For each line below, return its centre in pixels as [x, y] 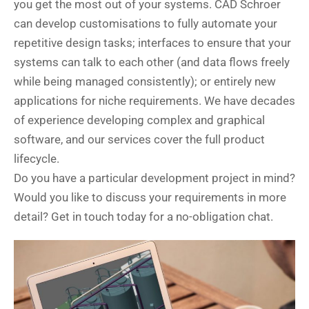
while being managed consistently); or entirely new [145, 81]
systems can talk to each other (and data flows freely [152, 62]
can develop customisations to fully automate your [146, 23]
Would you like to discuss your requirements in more [150, 197]
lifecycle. [37, 159]
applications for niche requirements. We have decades [154, 101]
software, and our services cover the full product [139, 139]
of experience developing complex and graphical [139, 120]
